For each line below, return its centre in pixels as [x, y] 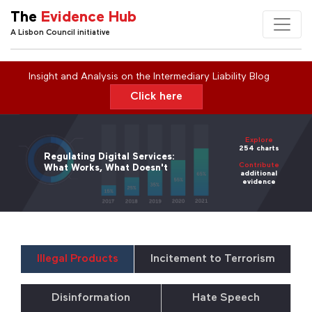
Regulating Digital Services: [109, 157]
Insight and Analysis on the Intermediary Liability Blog [156, 77]
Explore [259, 141]
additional [259, 174]
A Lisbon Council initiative [60, 33]
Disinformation [91, 298]
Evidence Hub [89, 18]
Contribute [259, 166]
